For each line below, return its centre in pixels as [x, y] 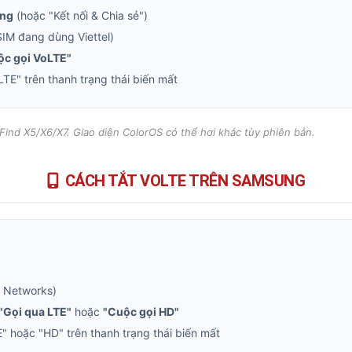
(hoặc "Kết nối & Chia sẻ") [81, 15]
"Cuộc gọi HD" [141, 312]
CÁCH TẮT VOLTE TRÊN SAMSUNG [185, 181]
